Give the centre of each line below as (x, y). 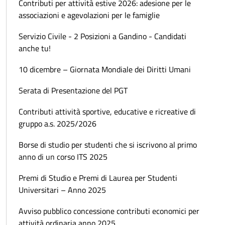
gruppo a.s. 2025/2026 (58, 123)
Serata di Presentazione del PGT (73, 90)
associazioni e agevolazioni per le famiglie (89, 15)
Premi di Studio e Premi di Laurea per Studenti (98, 178)
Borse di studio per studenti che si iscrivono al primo (108, 144)
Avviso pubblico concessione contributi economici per (109, 211)
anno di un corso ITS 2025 (63, 156)
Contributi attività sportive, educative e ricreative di (107, 111)
